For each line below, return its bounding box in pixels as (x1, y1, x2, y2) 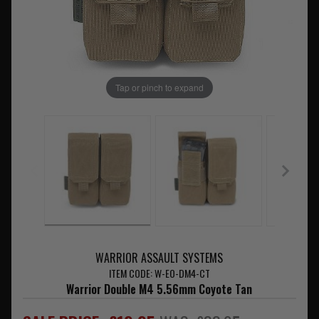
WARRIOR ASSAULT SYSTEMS (95, 249, 224, 267)
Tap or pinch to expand (115, 81, 204, 93)
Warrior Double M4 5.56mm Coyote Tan (66, 281, 253, 298)
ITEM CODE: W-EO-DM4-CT (108, 266, 210, 281)
